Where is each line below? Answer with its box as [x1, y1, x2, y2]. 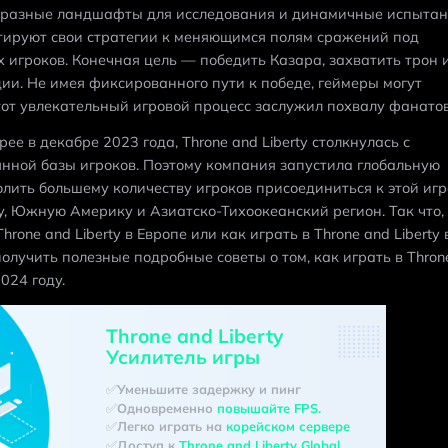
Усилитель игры [106, 345, 261, 370]
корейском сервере [226, 418, 351, 435]
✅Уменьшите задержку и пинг [106, 380, 302, 397]
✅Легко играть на [106, 418, 227, 435]
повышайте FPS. [217, 399, 322, 416]
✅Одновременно [106, 399, 218, 416]
